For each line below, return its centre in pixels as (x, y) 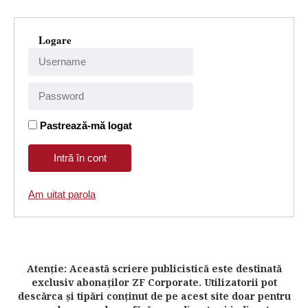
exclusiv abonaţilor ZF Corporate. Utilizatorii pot (154, 282)
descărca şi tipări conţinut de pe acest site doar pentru (154, 296)
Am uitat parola (62, 194)
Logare (55, 40)
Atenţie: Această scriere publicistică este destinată (154, 268)
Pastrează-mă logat (86, 125)
